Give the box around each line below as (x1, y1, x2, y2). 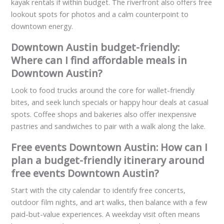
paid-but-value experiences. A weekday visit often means (11, 209, 200, 219)
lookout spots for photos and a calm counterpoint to (11, 9, 189, 19)
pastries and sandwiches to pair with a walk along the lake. (11, 121, 206, 131)
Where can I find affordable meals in (11, 53, 187, 67)
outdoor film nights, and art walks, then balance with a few (11, 197, 207, 207)
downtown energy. (11, 21, 73, 31)
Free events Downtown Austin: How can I (11, 140, 208, 154)
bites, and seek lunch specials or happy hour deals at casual (11, 97, 209, 107)
